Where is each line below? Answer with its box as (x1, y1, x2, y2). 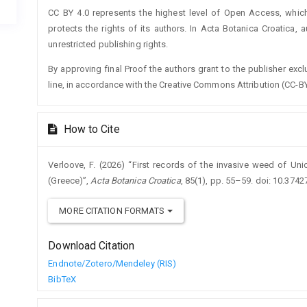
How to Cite (60, 123, 120, 136)
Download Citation (48, 239, 135, 252)
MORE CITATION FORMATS (59, 205, 167, 216)
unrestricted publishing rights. (48, 38, 169, 49)
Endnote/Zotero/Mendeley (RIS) (48, 258, 177, 269)
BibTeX (48, 273, 76, 284)
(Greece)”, (48, 175, 91, 186)
